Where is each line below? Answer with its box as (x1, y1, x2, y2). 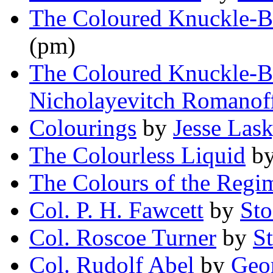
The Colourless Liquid (29, 142, 246, 169)
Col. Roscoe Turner (29, 224, 216, 251)
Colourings (29, 115, 136, 141)
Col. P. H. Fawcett (29, 197, 204, 224)
